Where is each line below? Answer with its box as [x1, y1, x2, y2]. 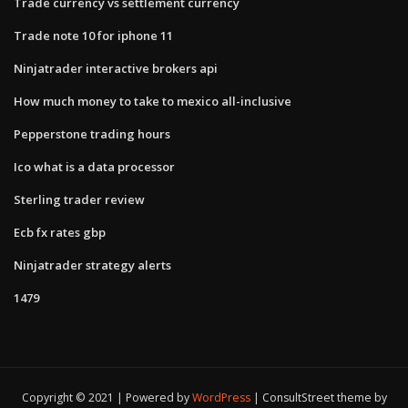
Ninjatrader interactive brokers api [14, 59, 218, 76]
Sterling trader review [14, 190, 145, 208]
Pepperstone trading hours [14, 125, 170, 142]
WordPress [191, 390, 250, 406]
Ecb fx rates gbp [14, 223, 106, 240]
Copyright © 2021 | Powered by [21, 390, 192, 406]
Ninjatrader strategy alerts [14, 256, 171, 273]
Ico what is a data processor [14, 158, 175, 175]
